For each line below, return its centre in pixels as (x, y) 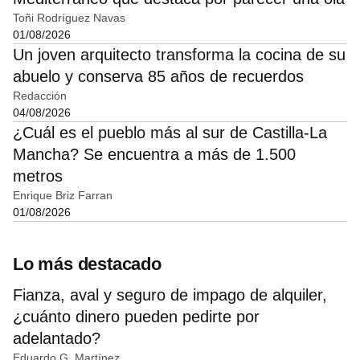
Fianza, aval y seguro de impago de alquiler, (170, 295)
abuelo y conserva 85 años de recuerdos (158, 76)
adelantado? (57, 339)
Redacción (40, 95)
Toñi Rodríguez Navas (69, 17)
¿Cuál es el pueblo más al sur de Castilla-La (170, 132)
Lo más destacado (87, 264)
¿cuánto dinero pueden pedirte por (136, 317)
